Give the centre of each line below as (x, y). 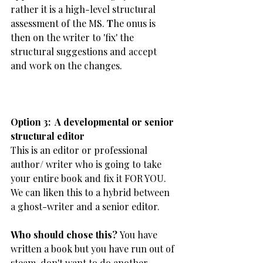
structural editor (48, 136)
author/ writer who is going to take (87, 164)
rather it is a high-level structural (84, 9)
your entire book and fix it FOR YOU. (90, 178)
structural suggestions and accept (85, 51)
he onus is (136, 23)
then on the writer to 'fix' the (73, 37)
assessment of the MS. (59, 23)
